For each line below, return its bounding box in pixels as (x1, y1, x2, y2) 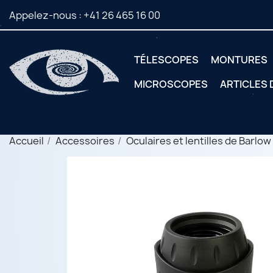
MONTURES (211, 53, 268, 67)
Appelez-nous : (9, 9, 83, 22)
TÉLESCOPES (134, 53, 199, 67)
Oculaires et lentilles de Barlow (126, 134, 271, 148)
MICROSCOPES (134, 77, 208, 91)
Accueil (9, 134, 44, 148)
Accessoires (55, 134, 115, 148)
